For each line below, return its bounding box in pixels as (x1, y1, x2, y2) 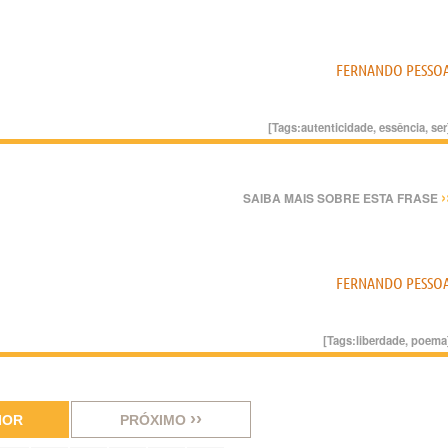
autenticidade (301, 119, 373, 135)
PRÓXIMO (120, 412, 190, 428)
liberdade (356, 332, 405, 348)
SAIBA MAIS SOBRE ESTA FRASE (243, 189, 441, 207)
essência (379, 119, 425, 135)
